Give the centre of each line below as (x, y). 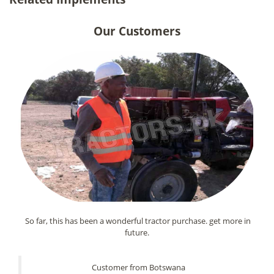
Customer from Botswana (139, 267)
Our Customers (137, 31)
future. (137, 232)
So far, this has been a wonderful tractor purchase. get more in (137, 220)
